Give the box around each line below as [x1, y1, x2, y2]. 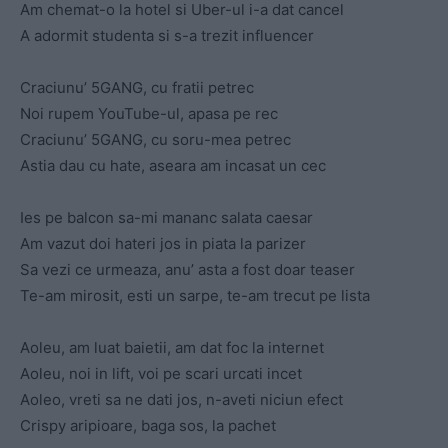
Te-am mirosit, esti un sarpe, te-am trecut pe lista [20, 286, 370, 306]
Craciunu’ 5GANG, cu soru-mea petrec [20, 130, 291, 150]
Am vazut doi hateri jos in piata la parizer [20, 234, 306, 254]
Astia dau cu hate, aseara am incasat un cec [20, 156, 326, 176]
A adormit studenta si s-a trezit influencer [20, 26, 314, 46]
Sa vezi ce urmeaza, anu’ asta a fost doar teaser [20, 260, 355, 280]
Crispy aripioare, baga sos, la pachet [20, 416, 276, 436]
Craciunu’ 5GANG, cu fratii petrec [20, 78, 254, 98]
